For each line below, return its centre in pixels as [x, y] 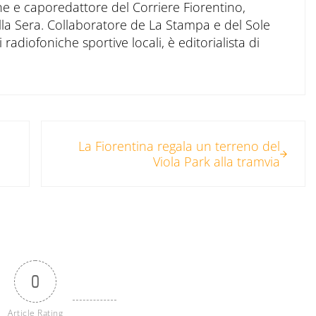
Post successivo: [86, 130]
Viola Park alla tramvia [216, 162]
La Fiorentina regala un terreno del [179, 146]
